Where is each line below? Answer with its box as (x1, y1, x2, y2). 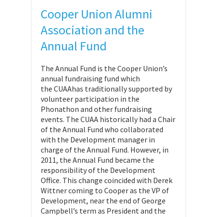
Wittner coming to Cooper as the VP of (41, 186, 169, 195)
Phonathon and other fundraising (41, 104, 152, 114)
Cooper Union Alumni (41, 6, 153, 22)
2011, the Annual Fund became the (41, 155, 154, 165)
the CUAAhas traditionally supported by (41, 84, 172, 93)
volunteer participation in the (41, 94, 139, 104)
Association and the (41, 22, 144, 38)
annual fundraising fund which (41, 74, 140, 83)
